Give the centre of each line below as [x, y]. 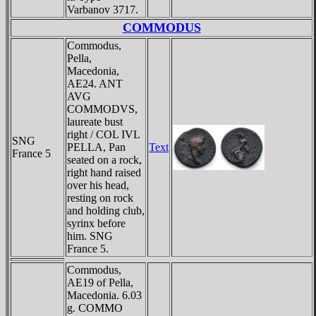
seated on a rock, [104, 159]
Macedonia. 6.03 [104, 295]
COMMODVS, [102, 109]
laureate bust [95, 121]
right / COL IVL [104, 134]
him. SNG [90, 236]
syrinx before [96, 223]
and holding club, [106, 210]
